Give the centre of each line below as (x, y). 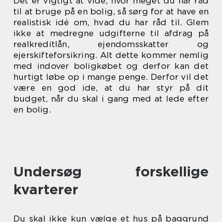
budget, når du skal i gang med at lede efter (111, 98)
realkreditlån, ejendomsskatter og (111, 44)
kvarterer (46, 189)
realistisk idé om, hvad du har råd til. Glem (111, 22)
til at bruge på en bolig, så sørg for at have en (111, 11)
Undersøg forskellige (111, 171)
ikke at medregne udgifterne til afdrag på (111, 33)
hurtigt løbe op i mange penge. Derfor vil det (111, 77)
